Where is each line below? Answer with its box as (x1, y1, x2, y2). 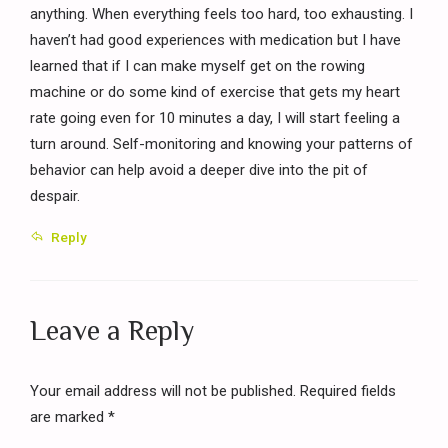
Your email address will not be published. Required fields (30, 381, 396, 400)
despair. (30, 186, 80, 205)
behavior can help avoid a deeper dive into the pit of (30, 160, 368, 179)
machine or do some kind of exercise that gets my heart (30, 82, 400, 101)
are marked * (30, 407, 115, 426)
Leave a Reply (30, 314, 194, 346)
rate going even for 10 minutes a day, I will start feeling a (30, 108, 400, 127)
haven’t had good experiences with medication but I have (30, 30, 401, 49)
